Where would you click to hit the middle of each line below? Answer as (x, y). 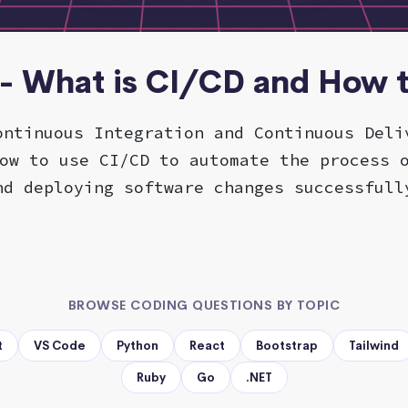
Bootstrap (287, 345)
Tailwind (374, 345)
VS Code (60, 345)
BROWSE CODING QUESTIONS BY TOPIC (204, 305)
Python (138, 345)
